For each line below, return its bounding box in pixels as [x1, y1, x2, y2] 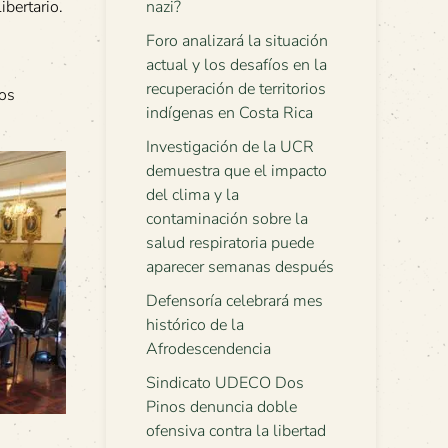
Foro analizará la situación [146, 30, 328, 52]
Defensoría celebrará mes [146, 290, 323, 312]
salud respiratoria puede [146, 232, 314, 254]
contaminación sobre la [146, 208, 308, 230]
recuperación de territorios [146, 78, 326, 100]
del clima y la [146, 184, 239, 206]
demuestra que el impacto [146, 160, 327, 182]
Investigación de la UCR [146, 136, 314, 158]
